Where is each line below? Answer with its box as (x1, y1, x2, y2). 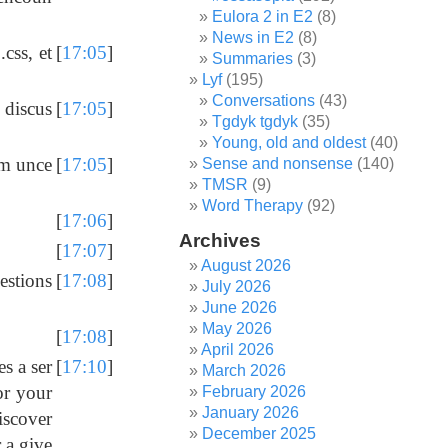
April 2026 (201, 341, 275, 358)
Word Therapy (202, 197, 304, 214)
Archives (179, 230, 262, 251)
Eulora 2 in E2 (212, 8, 314, 25)
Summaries (212, 50, 294, 67)
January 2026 (202, 404, 300, 421)
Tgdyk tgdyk (212, 113, 299, 130)
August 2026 (201, 257, 292, 274)
